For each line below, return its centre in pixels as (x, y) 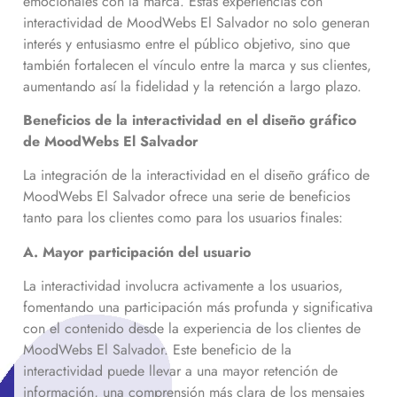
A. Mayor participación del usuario (137, 252)
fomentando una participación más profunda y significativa (198, 307)
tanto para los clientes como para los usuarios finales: (185, 218)
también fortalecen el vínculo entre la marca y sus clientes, (197, 65)
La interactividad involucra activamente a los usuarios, (183, 286)
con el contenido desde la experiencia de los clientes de (192, 329)
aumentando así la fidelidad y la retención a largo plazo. (195, 86)
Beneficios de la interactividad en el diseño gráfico (190, 120)
